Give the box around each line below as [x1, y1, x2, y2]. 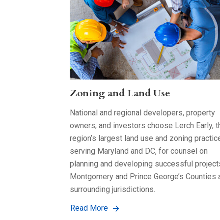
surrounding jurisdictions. [70, 184, 155, 194]
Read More [70, 203, 108, 213]
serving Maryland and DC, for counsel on [70, 146, 208, 156]
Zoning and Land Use [70, 86, 170, 100]
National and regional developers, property [70, 108, 215, 117]
